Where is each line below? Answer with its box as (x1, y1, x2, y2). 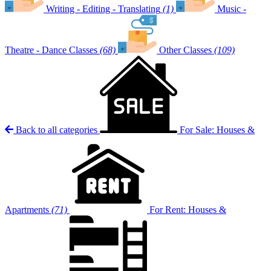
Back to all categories (16, 125, 97, 135)
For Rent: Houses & (149, 204, 226, 215)
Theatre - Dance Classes (5, 45, 97, 55)
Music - (217, 4, 246, 14)
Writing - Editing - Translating (46, 4, 160, 14)
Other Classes (159, 45, 212, 55)
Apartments (5, 204, 49, 215)
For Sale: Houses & (180, 125, 255, 135)
